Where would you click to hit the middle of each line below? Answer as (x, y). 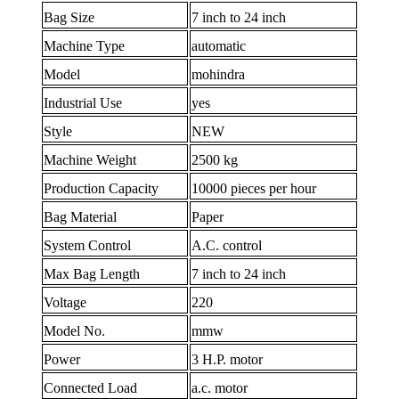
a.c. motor (220, 388)
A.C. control (227, 246)
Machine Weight (90, 160)
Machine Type (85, 46)
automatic (219, 46)
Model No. (75, 331)
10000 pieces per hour (254, 189)
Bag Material (81, 217)
